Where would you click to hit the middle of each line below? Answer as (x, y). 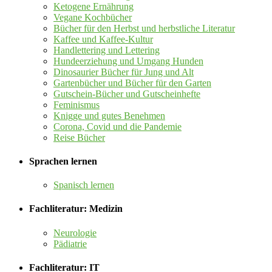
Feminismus (76, 104)
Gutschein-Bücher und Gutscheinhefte (127, 93)
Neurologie (75, 233)
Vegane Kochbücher (93, 17)
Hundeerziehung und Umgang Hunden (128, 61)
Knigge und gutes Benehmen (109, 115)
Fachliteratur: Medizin (76, 209)
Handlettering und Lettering (107, 50)
